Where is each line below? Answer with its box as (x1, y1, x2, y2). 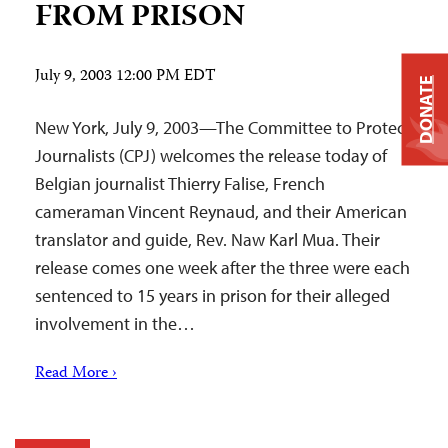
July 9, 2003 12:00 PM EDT (35, 63, 216, 90)
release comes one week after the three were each (35, 255, 410, 279)
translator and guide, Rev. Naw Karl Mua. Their (35, 227, 380, 251)
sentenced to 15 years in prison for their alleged (35, 283, 390, 307)
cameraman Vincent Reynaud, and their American (35, 199, 407, 223)
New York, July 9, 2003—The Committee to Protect (35, 115, 411, 139)
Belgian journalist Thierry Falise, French (35, 171, 325, 195)
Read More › (35, 360, 117, 387)
